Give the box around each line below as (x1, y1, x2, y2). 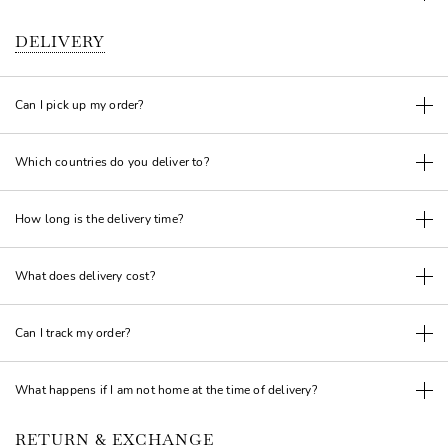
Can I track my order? (15, 325, 131, 341)
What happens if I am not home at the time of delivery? (15, 382, 317, 398)
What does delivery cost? (15, 268, 155, 284)
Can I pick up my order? (15, 97, 144, 113)
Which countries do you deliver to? (15, 154, 209, 170)
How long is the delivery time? (15, 211, 183, 227)
